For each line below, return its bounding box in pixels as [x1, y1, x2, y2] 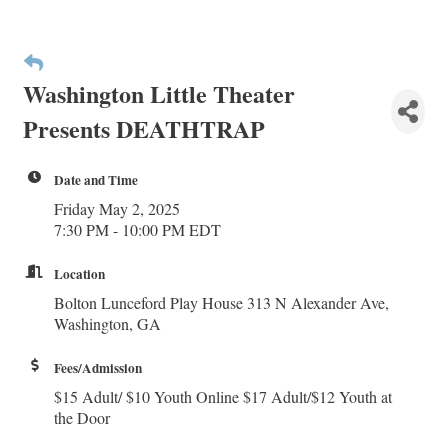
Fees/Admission [54, 358, 142, 378]
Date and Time [54, 170, 138, 190]
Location [54, 264, 105, 284]
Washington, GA [54, 313, 161, 334]
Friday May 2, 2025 [54, 198, 180, 219]
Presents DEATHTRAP [23, 111, 265, 146]
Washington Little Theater [23, 76, 295, 111]
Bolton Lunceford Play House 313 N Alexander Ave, [54, 292, 389, 313]
